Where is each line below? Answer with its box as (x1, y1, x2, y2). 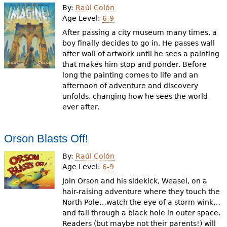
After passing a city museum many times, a (62, 28, 217, 36)
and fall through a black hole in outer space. (62, 209, 221, 217)
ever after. (62, 103, 100, 111)
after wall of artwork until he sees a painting (62, 50, 220, 58)
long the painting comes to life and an (62, 71, 199, 79)
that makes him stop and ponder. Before (62, 60, 207, 68)
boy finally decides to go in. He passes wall (62, 39, 215, 47)
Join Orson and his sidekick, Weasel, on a (62, 177, 208, 185)
